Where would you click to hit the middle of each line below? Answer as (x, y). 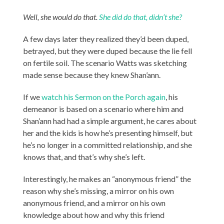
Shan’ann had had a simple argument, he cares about (110, 121)
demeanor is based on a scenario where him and (103, 109)
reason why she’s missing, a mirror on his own (99, 191)
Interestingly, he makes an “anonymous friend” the (107, 179)
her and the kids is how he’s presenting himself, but (108, 133)
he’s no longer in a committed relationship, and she (108, 145)
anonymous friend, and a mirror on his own (94, 203)
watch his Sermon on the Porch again (104, 97)
